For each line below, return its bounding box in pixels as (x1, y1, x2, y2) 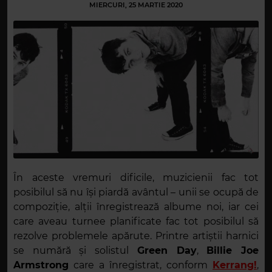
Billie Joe (206, 245, 259, 257)
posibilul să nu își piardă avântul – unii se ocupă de (13, 186, 259, 199)
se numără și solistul (13, 245, 137, 257)
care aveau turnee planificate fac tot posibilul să (13, 216, 259, 228)
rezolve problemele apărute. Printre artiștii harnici (13, 230, 259, 242)
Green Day (137, 245, 197, 257)
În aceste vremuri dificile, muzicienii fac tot (13, 172, 259, 184)
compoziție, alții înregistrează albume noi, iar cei (13, 201, 259, 213)
